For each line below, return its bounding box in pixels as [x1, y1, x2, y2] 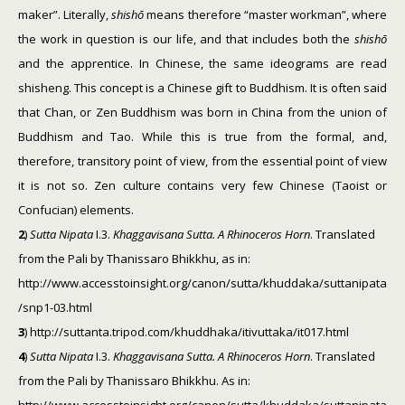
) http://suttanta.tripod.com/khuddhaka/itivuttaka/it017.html [24, 324, 349, 340]
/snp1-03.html [18, 299, 92, 316]
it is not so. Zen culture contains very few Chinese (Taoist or [18, 177, 387, 193]
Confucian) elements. [18, 202, 134, 218]
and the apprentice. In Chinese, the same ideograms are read [18, 55, 387, 71]
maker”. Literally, [18, 6, 112, 23]
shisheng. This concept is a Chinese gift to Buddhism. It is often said [18, 80, 387, 96]
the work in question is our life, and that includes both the [18, 31, 354, 47]
